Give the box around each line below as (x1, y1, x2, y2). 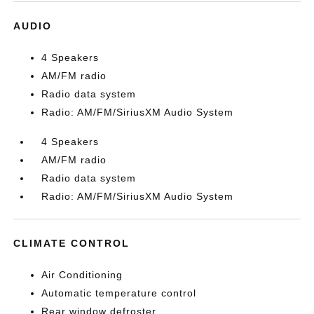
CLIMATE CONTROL (13, 238, 130, 249)
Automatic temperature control (41, 287, 197, 299)
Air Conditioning (41, 269, 123, 280)
